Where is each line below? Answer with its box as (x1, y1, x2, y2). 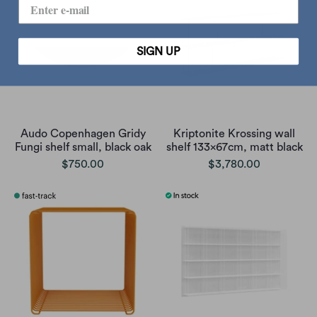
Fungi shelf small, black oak (14, 141, 151, 153)
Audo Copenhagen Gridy (20, 127, 146, 139)
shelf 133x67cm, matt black (166, 141, 303, 153)
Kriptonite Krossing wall (173, 127, 295, 139)
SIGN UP (137, 45, 180, 57)
